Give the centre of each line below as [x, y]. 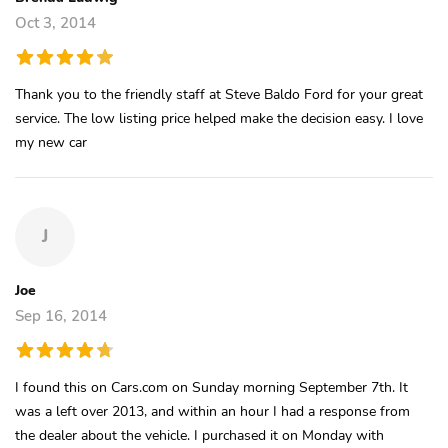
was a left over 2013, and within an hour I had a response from [212, 410]
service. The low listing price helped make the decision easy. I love [219, 117]
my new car [51, 141]
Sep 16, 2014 [61, 315]
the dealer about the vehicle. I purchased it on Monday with [199, 434]
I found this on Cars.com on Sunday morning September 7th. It [211, 386]
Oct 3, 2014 [55, 22]
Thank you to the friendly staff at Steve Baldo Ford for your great [219, 93]
